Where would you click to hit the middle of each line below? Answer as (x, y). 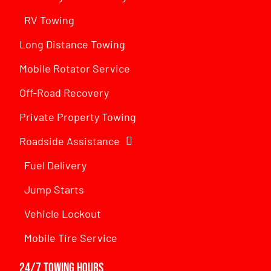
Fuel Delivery (56, 165)
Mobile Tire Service (71, 237)
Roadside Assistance (70, 141)
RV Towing (50, 20)
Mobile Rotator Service (75, 68)
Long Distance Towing (73, 44)
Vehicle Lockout (63, 213)
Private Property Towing (78, 116)
